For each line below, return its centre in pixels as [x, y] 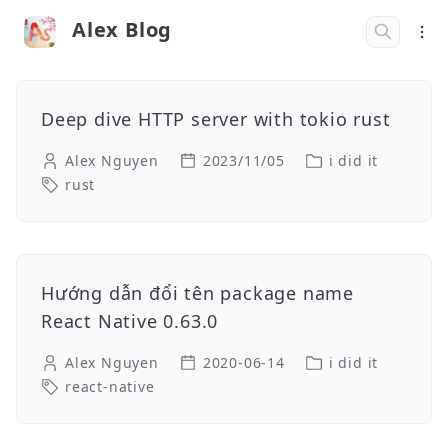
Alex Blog [122, 29]
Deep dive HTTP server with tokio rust [216, 119]
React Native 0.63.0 [130, 321]
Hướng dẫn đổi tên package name [197, 293]
